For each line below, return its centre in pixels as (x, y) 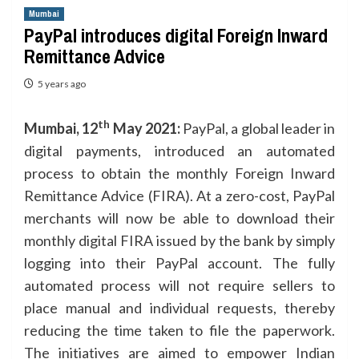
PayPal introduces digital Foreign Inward (176, 35)
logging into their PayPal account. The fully (179, 263)
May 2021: (146, 128)
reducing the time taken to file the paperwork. (179, 330)
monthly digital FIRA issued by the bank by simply (179, 240)
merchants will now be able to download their (179, 218)
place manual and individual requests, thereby (179, 308)
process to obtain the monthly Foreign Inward (179, 173)
